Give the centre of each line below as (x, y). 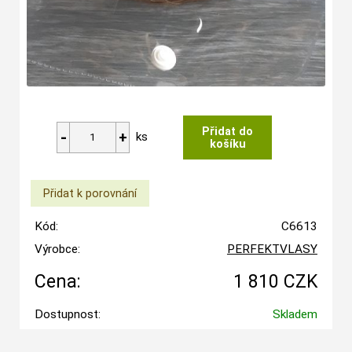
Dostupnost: (67, 314)
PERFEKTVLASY (272, 249)
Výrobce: (57, 249)
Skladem (295, 314)
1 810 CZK (275, 281)
